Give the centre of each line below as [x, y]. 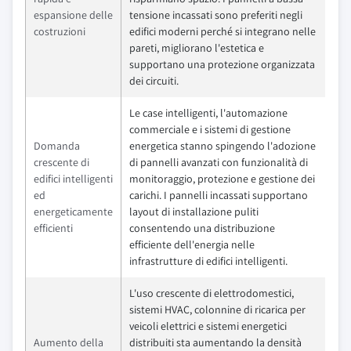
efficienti [53, 228]
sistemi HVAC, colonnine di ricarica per [217, 310]
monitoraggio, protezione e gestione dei [222, 179]
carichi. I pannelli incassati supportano [219, 195]
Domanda [57, 146]
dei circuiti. [154, 81]
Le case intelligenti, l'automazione [208, 113]
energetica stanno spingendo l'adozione [223, 146]
